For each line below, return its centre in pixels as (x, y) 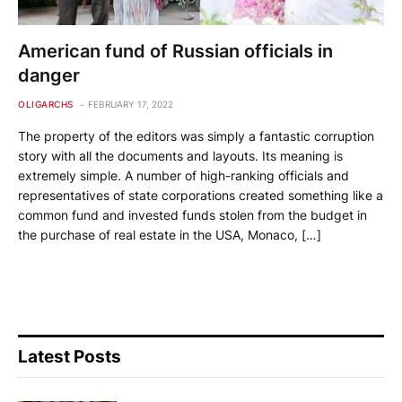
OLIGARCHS (46, 104)
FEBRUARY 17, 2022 (130, 104)
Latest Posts (70, 356)
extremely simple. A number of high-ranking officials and (184, 175)
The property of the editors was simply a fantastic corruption (196, 135)
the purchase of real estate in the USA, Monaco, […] (170, 234)
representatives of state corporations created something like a (201, 195)
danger (49, 75)
